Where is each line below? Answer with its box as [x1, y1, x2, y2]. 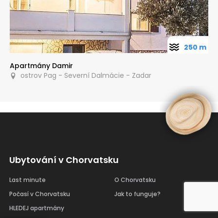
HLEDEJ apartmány [9, 204, 65, 213]
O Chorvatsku [114, 176, 156, 184]
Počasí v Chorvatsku [9, 190, 71, 199]
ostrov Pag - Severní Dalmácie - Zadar [17, 70, 151, 80]
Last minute [9, 176, 46, 184]
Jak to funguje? [114, 190, 161, 199]
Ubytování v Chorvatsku [9, 154, 119, 166]
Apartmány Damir [10, 60, 73, 71]
